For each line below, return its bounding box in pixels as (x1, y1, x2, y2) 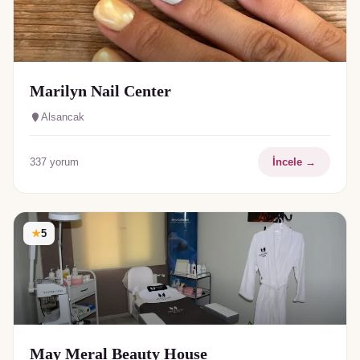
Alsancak (41, 111, 84, 124)
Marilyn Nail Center (30, 82, 171, 100)
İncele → (272, 156, 316, 169)
